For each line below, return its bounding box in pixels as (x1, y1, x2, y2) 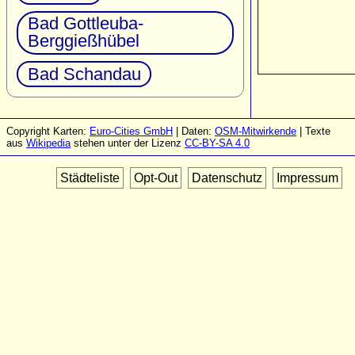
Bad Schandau (27, 63, 141, 84)
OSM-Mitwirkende (215, 125, 296, 138)
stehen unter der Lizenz (71, 137, 185, 150)
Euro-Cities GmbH (90, 125, 173, 138)
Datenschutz (192, 171, 262, 185)
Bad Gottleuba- (27, 13, 143, 34)
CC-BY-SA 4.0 (185, 137, 250, 150)
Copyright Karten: (6, 125, 90, 138)
